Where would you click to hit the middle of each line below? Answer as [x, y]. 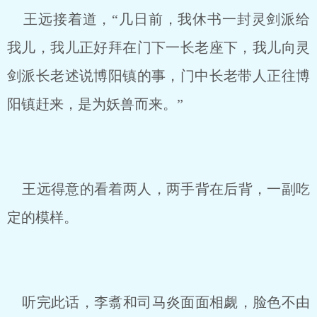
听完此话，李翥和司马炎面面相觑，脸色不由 [158, 302]
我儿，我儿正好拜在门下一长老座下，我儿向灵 [158, 47]
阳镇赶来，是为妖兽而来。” [95, 104]
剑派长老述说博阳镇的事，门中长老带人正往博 [158, 76]
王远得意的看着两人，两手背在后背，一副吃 [158, 189]
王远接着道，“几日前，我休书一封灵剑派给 [158, 19]
